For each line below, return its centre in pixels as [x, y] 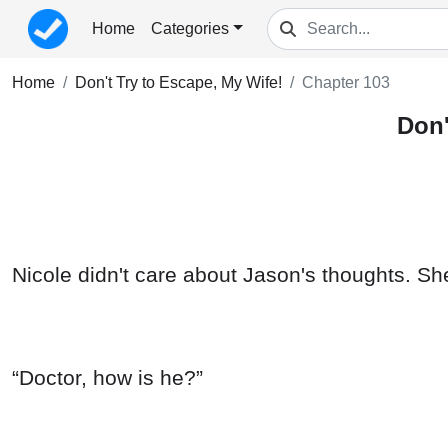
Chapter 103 [346, 82]
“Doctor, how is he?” [107, 378]
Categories [190, 28]
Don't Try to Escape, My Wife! [178, 82]
